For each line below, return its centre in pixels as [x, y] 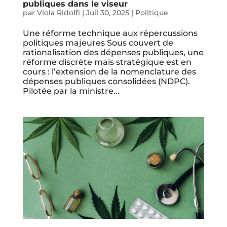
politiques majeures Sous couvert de [98, 43]
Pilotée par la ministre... [71, 91]
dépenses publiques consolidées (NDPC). [106, 81]
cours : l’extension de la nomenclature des [109, 71]
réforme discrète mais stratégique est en [107, 62]
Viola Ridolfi [58, 12]
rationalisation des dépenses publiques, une [113, 52]
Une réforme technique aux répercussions [110, 33]
